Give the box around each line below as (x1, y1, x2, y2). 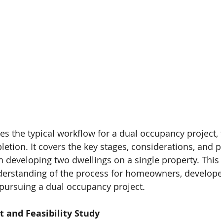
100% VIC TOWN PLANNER (94, 19, 167, 27)
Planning (104, 79, 126, 86)
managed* (104, 93, 129, 100)
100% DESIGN (33, 19, 72, 27)
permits (104, 86, 122, 93)
